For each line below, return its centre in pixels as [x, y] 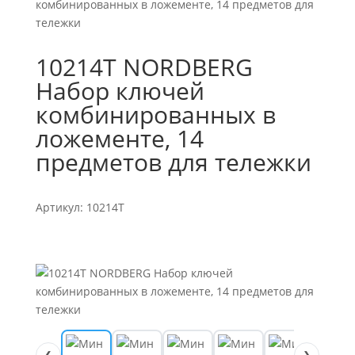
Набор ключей [120, 91]
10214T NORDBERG [144, 67]
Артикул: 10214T [80, 207]
